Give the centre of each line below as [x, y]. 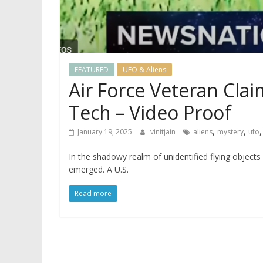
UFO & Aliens [144, 70]
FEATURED [92, 70]
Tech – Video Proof [150, 112]
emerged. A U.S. [99, 169]
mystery [230, 132]
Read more [93, 193]
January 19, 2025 [105, 132]
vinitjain [164, 132]
